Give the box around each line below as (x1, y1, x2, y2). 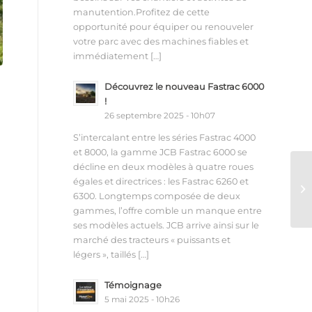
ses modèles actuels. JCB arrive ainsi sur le (73, 220, 260, 231)
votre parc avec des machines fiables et (73, 36, 249, 47)
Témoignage (104, 280, 162, 291)
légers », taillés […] (73, 249, 150, 260)
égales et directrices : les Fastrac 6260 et (73, 176, 249, 187)
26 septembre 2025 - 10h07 (104, 110, 216, 120)
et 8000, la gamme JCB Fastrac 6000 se (73, 147, 248, 158)
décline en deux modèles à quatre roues (73, 162, 254, 173)
